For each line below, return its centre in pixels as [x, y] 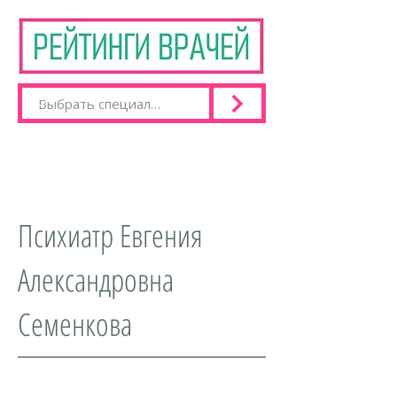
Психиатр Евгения [110, 235]
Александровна [96, 280]
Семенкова [75, 324]
